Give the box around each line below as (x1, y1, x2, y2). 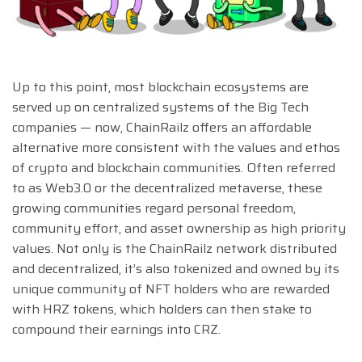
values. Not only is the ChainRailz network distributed (12, 238, 337, 259)
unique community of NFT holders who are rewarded (12, 279, 330, 300)
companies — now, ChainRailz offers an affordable (12, 117, 312, 138)
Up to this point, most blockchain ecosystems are (12, 77, 309, 98)
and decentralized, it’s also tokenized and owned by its (12, 259, 339, 280)
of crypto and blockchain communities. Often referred (12, 158, 335, 179)
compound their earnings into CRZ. (12, 319, 221, 340)
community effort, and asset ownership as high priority (12, 218, 346, 239)
